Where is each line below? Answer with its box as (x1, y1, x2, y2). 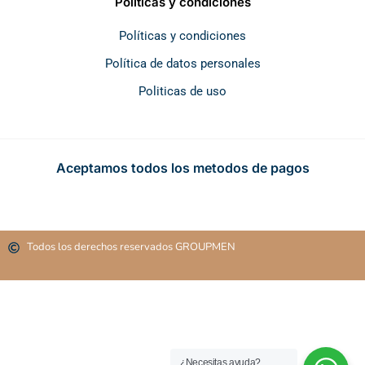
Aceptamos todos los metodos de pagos (55, 160, 310, 176)
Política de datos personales (104, 56, 261, 71)
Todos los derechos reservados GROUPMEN (26, 240, 235, 254)
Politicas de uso (139, 84, 226, 99)
